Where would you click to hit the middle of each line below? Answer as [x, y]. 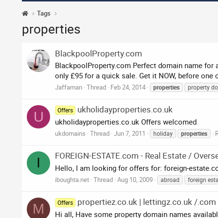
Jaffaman [69, 87]
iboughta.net [72, 179]
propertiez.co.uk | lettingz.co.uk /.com [147, 202]
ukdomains [70, 133]
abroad [170, 179]
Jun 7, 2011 [130, 133]
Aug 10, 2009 [135, 179]
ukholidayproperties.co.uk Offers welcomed [126, 122]
